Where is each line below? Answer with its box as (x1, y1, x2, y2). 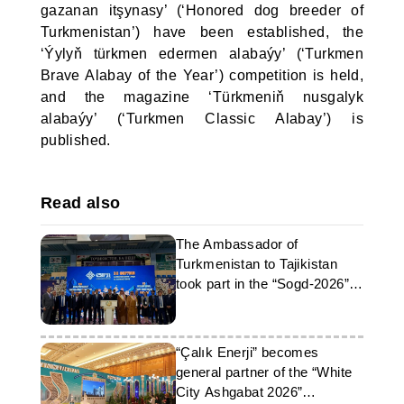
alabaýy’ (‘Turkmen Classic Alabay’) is (40, 111, 364, 126)
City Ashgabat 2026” (175, 384, 303, 399)
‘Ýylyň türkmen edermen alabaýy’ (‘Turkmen (40, 46, 364, 61)
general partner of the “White (175, 364, 353, 380)
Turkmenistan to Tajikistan (175, 256, 338, 271)
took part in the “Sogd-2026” (175, 276, 349, 291)
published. (40, 133, 111, 148)
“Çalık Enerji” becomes (175, 344, 319, 360)
